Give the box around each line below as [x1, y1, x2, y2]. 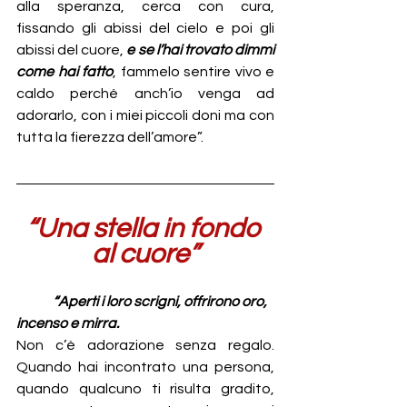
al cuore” [92, 240, 199, 269]
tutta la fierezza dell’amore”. [16, 130, 203, 145]
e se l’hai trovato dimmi [126, 43, 275, 58]
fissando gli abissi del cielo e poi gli [16, 21, 274, 36]
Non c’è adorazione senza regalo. [16, 338, 274, 353]
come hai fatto [16, 65, 113, 80]
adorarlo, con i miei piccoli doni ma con [16, 108, 274, 124]
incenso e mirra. [16, 316, 119, 332]
